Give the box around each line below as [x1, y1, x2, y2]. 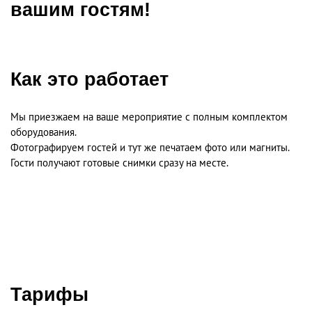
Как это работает [10, 68, 169, 90]
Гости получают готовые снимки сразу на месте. [10, 155, 228, 169]
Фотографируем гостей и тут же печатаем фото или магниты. [10, 140, 290, 154]
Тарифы [10, 283, 88, 305]
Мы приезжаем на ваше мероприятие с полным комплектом [10, 109, 288, 123]
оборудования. [10, 125, 77, 139]
